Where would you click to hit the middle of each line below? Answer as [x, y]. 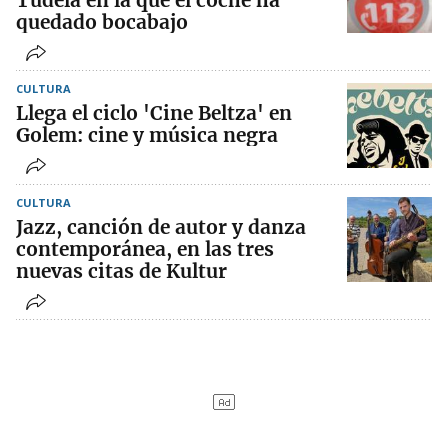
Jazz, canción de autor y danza [161, 227]
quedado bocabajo [102, 22]
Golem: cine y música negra [147, 135]
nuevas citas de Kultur [121, 271]
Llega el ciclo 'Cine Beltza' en [154, 113]
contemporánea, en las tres [145, 249]
